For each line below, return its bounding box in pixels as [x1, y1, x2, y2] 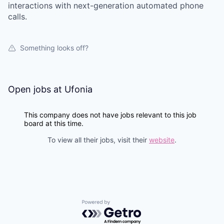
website [149, 135, 174, 144]
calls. [8, 11, 27, 21]
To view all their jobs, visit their [47, 135, 149, 144]
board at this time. [24, 119, 83, 127]
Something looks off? [20, 43, 88, 52]
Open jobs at [8, 84, 64, 94]
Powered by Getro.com [81, 199, 169, 210]
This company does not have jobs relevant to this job [24, 110, 196, 119]
